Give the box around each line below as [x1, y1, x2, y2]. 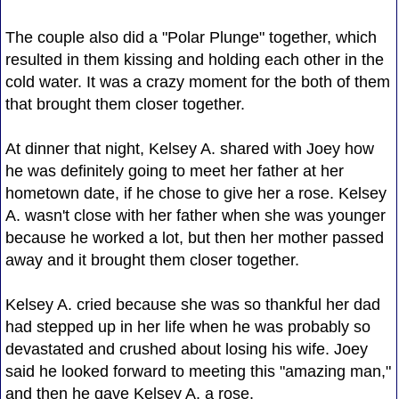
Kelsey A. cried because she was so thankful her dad [4, 295, 380, 313]
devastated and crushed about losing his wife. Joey [4, 339, 368, 358]
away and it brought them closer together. [4, 250, 299, 269]
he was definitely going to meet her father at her [4, 161, 344, 180]
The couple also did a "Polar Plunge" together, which [4, 28, 377, 46]
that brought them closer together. [4, 94, 245, 113]
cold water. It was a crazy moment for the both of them [4, 72, 390, 91]
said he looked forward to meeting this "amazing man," [4, 362, 391, 380]
